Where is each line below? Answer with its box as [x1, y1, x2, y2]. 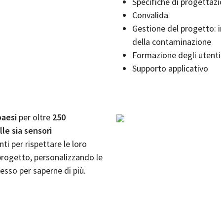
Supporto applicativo [132, 63, 208, 74]
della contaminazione [132, 36, 211, 47]
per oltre [17, 111, 52, 123]
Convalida [132, 9, 168, 21]
